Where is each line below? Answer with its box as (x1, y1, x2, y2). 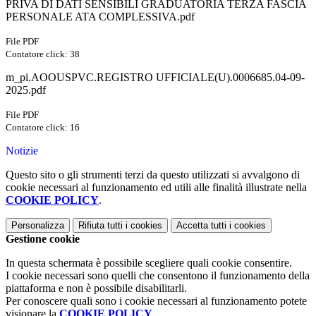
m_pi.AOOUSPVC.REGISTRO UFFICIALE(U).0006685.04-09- (6, 71, 305, 84)
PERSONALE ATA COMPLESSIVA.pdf (6, 11, 195, 23)
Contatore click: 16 (6, 122, 80, 133)
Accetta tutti (176, 220, 226, 231)
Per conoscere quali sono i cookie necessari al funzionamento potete (6, 295, 307, 308)
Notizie (6, 145, 38, 157)
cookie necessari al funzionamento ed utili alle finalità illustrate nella (6, 181, 307, 194)
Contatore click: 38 (6, 49, 80, 60)
